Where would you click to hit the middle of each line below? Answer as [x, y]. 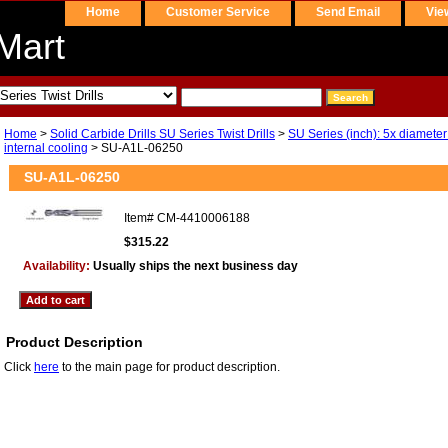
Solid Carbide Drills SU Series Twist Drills [162, 133]
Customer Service [218, 12]
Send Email [348, 12]
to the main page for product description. [169, 366]
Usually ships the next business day [195, 265]
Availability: [58, 265]
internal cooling [46, 147]
